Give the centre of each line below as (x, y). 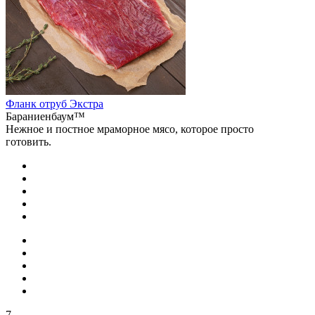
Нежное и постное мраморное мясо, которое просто (130, 129)
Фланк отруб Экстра (54, 103)
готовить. (28, 141)
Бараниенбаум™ (45, 116)
